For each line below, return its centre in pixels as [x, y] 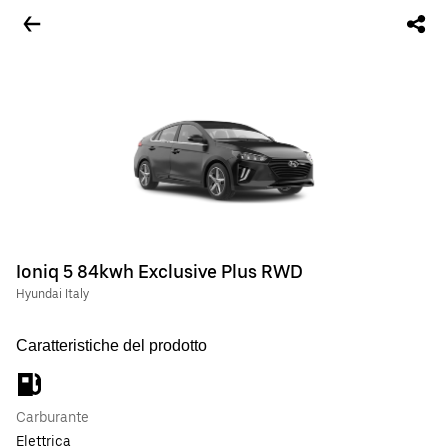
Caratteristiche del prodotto [111, 345]
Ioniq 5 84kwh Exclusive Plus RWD [159, 271]
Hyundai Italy [52, 294]
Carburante [52, 417]
